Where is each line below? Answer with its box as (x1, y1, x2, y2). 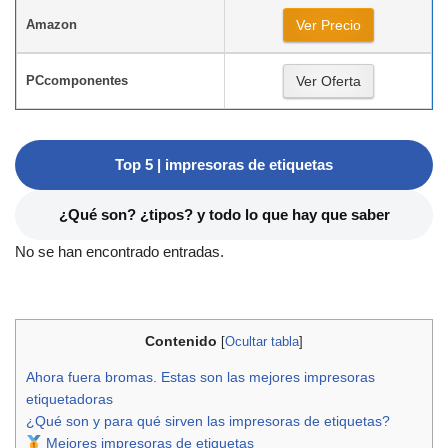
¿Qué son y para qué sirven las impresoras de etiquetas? (26, 413, 390, 430)
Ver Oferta (295, 73, 361, 89)
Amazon (26, 17, 77, 32)
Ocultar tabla (225, 334, 299, 349)
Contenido (145, 333, 217, 349)
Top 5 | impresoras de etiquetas (115, 156, 333, 173)
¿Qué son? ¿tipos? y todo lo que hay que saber (58, 206, 390, 223)
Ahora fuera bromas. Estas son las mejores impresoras (26, 369, 375, 386)
